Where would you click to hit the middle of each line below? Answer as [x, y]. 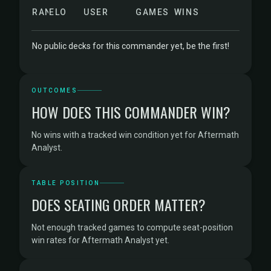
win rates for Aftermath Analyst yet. [100, 240]
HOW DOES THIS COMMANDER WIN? [131, 112]
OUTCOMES [54, 90]
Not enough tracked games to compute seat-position [132, 227]
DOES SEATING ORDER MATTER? [119, 204]
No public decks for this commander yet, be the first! [131, 46]
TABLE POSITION [66, 183]
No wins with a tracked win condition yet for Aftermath [135, 135]
